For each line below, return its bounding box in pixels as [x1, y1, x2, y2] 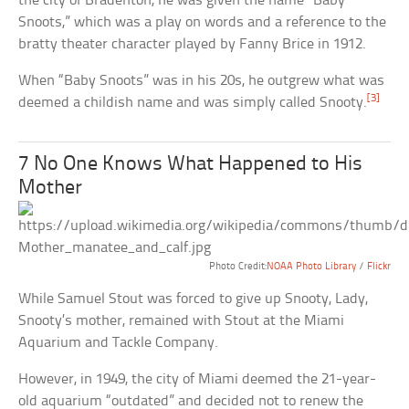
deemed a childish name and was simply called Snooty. [18, 94, 368, 110]
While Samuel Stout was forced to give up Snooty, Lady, [18, 290, 369, 307]
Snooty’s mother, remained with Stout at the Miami [18, 312, 345, 329]
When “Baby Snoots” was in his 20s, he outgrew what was [18, 72, 385, 89]
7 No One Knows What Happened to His [18, 153, 363, 175]
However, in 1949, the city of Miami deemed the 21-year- [18, 371, 377, 387]
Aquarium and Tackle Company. [18, 334, 219, 351]
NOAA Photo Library [266, 260, 356, 272]
